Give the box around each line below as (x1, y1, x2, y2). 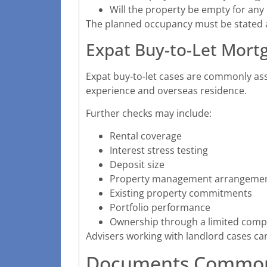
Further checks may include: (86, 107, 212, 120)
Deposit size (110, 158, 164, 172)
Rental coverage (110, 129, 182, 143)
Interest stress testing (110, 144, 208, 157)
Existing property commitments (110, 187, 252, 200)
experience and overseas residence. (86, 83, 247, 97)
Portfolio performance (110, 201, 210, 215)
